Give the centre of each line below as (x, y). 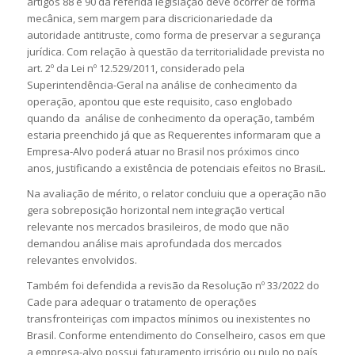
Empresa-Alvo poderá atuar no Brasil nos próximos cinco (163, 152)
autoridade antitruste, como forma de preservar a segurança (174, 35)
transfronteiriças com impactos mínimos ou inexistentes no (168, 319)
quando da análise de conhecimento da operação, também (170, 118)
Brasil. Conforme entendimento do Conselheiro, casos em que (176, 336)
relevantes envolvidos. (82, 260)
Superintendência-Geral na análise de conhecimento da (162, 85)
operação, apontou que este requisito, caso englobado (159, 102)
